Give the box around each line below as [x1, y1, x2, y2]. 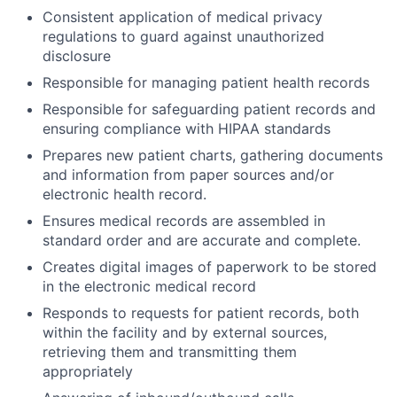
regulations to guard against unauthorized [43, 27, 324, 45]
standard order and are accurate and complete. [43, 230, 361, 249]
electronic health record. [43, 184, 206, 203]
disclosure [43, 46, 111, 65]
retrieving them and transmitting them [43, 342, 297, 361]
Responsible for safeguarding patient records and [43, 99, 376, 118]
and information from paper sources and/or [43, 165, 334, 183]
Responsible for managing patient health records [43, 73, 370, 91]
